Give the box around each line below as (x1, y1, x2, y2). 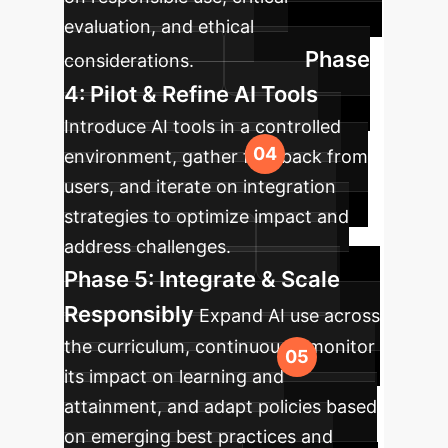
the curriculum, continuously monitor (64, 336, 375, 357)
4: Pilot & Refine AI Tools (64, 81, 318, 107)
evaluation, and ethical (64, 16, 254, 37)
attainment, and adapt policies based (64, 396, 377, 417)
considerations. (64, 50, 194, 71)
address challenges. (64, 236, 231, 257)
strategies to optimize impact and (64, 206, 349, 227)
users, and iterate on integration (64, 176, 336, 197)
